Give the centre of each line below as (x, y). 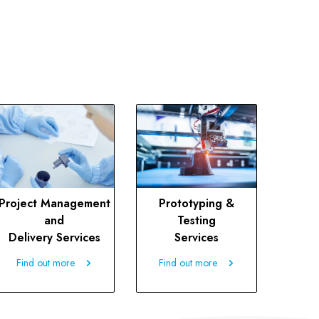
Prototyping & (197, 204)
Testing (197, 221)
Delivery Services (54, 238)
